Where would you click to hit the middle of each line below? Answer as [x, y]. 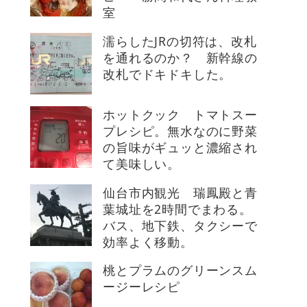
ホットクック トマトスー [180, 115]
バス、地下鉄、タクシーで [180, 225]
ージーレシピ [142, 287]
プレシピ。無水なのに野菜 [180, 131]
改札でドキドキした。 [168, 74]
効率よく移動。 [148, 242]
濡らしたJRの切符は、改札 [180, 41]
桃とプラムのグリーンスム [180, 270]
